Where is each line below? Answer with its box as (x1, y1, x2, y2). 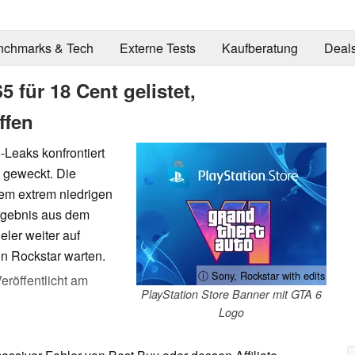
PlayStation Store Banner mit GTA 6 (141, 285, 322, 302)
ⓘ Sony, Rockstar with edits (198, 267, 325, 283)
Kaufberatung (221, 39, 298, 58)
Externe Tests (119, 39, 196, 58)
